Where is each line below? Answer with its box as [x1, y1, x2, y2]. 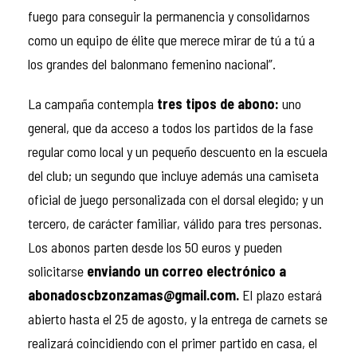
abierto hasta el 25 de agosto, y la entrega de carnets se [28, 309, 328, 328]
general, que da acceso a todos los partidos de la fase [28, 118, 313, 136]
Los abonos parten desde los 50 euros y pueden [28, 237, 282, 256]
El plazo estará [239, 285, 322, 304]
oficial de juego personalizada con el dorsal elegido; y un [28, 190, 324, 208]
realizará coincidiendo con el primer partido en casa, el [28, 333, 317, 351]
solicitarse [28, 261, 87, 280]
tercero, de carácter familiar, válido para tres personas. [28, 214, 322, 232]
